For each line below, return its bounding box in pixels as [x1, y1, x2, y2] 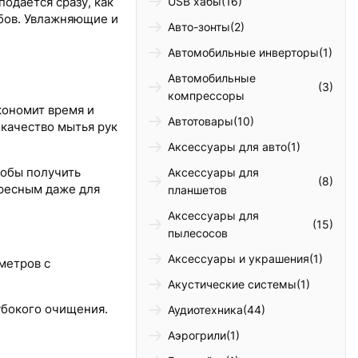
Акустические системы [168, 277, 297, 292]
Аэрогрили [168, 328, 227, 343]
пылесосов [168, 226, 229, 241]
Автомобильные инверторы [168, 46, 320, 60]
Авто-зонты [168, 20, 231, 34]
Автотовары [168, 114, 234, 129]
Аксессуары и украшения [168, 252, 310, 266]
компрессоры [168, 89, 245, 103]
